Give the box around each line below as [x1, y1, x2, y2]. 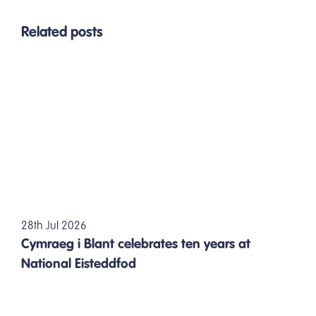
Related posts [21, 26, 103, 41]
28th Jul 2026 [21, 221, 87, 233]
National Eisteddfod [21, 257, 136, 272]
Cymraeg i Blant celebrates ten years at [21, 238, 250, 252]
